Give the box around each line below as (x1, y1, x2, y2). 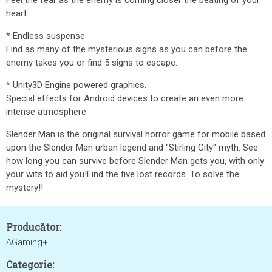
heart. (6, 8, 29, 19)
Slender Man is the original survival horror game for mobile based (6, 129, 265, 140)
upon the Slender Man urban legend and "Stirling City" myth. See (6, 142, 258, 153)
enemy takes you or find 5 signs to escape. (6, 57, 177, 68)
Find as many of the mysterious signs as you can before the (6, 44, 247, 55)
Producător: (6, 220, 61, 233)
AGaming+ (6, 237, 48, 248)
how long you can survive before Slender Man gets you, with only (6, 155, 264, 166)
